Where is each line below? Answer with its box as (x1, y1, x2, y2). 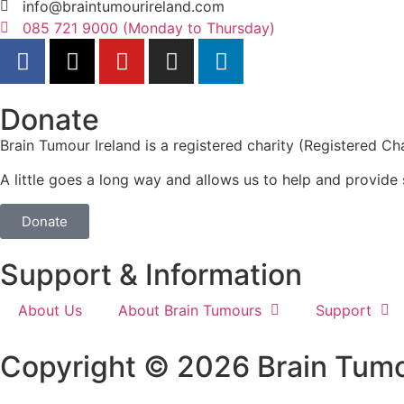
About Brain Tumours (118, 300, 262, 319)
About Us (18, 300, 82, 319)
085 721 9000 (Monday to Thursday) (23, 19, 275, 37)
